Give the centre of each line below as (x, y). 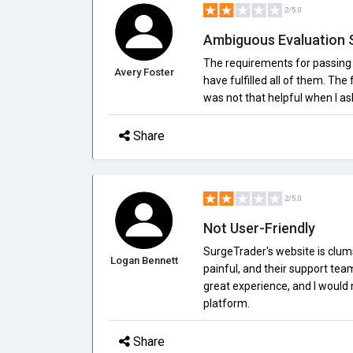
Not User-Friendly (259, 228)
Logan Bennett (144, 260)
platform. (226, 303)
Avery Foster (144, 72)
